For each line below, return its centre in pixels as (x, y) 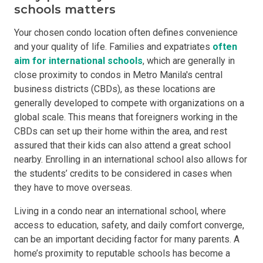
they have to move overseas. (73, 188)
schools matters (65, 9)
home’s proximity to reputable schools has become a (122, 253)
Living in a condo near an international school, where (120, 211)
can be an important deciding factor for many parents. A (127, 239)
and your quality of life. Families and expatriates (113, 47)
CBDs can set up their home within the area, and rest (121, 131)
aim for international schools (78, 61)
